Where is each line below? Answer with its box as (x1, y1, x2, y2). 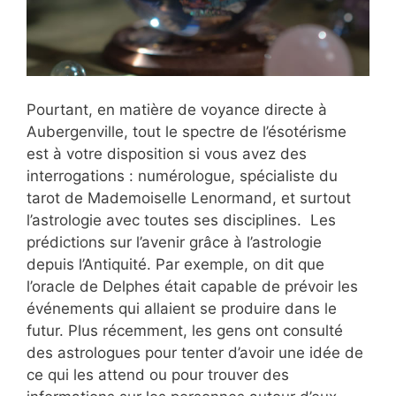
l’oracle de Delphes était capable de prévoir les (27, 277, 358, 295)
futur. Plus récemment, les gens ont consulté (27, 321, 343, 339)
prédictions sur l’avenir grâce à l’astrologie (27, 232, 322, 251)
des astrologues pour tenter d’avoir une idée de (27, 343, 363, 362)
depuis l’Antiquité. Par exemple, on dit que (27, 255, 324, 273)
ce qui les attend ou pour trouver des (27, 365, 289, 384)
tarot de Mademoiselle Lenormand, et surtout (27, 188, 351, 207)
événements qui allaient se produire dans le (27, 299, 337, 317)
